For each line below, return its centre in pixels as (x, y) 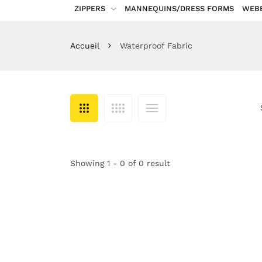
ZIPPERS (90, 8)
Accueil (85, 45)
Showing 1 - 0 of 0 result (120, 163)
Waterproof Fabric (156, 45)
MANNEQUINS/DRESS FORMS (179, 8)
